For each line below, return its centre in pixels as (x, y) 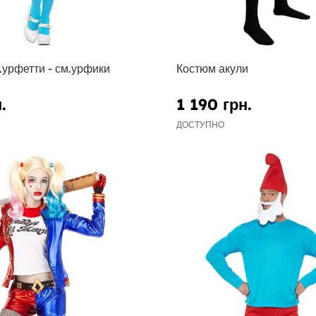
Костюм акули (212, 69)
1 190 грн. (214, 104)
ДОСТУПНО (200, 124)
